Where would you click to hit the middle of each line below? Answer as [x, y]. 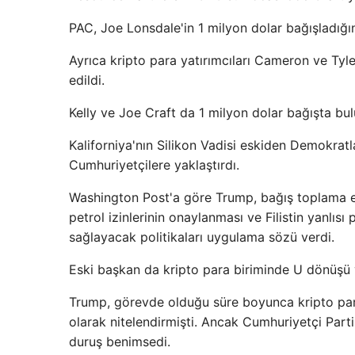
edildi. [87, 80]
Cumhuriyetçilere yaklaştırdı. [154, 165]
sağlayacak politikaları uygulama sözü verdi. [202, 237]
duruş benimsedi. [120, 342]
